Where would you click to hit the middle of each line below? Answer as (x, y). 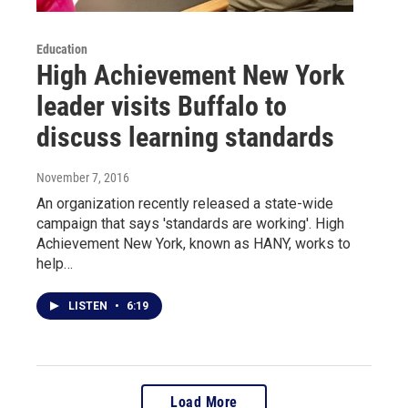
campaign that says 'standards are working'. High (190, 223)
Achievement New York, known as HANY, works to (194, 243)
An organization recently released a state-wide (185, 203)
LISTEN (89, 306)
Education (62, 49)
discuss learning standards (185, 137)
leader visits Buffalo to (162, 106)
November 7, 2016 (83, 177)
